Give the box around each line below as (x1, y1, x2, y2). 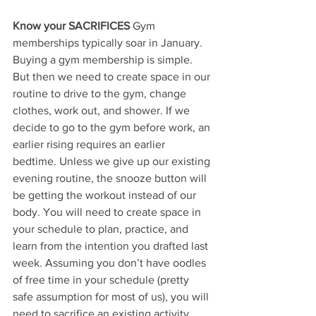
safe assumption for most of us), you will (13, 290, 212, 303)
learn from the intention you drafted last (13, 239, 211, 252)
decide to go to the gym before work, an (13, 121, 213, 133)
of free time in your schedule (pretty (13, 273, 192, 286)
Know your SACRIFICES (13, 19, 130, 32)
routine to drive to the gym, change (13, 87, 189, 99)
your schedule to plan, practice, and (13, 222, 191, 235)
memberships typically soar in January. (13, 36, 205, 49)
